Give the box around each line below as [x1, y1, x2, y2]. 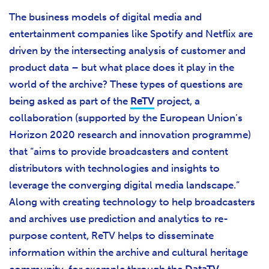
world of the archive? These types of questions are [9, 78, 243, 91]
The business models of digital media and [9, 11, 202, 23]
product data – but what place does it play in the [9, 61, 234, 74]
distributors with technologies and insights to [9, 162, 220, 175]
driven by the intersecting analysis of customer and [9, 44, 246, 57]
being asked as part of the [9, 95, 130, 107]
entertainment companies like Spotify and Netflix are [9, 28, 253, 40]
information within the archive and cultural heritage [9, 246, 248, 259]
